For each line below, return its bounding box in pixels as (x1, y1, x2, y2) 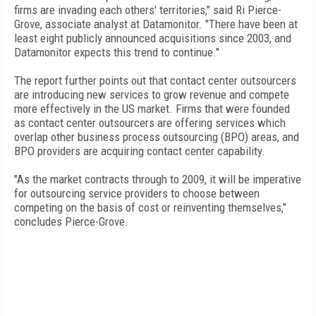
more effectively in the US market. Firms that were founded (14, 102, 290, 116)
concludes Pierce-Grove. (14, 214, 131, 229)
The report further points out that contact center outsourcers (14, 73, 296, 87)
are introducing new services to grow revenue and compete (14, 87, 289, 102)
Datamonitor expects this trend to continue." (14, 45, 219, 59)
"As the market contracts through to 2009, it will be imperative (14, 172, 301, 186)
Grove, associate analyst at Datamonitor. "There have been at (14, 17, 298, 31)
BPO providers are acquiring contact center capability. (14, 144, 265, 158)
